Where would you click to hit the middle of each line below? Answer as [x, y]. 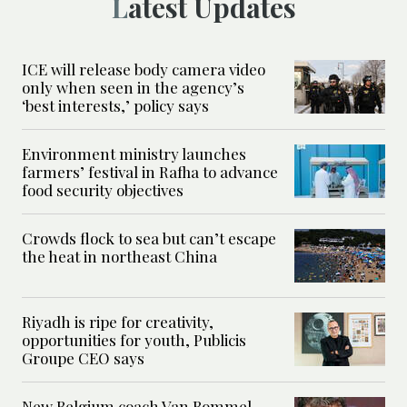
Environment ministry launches [134, 153]
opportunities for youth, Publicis [134, 339]
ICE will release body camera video [144, 69]
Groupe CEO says [83, 357]
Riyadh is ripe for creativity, [118, 321]
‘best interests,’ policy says [115, 105]
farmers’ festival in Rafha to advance [150, 171]
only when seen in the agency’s [133, 87]
